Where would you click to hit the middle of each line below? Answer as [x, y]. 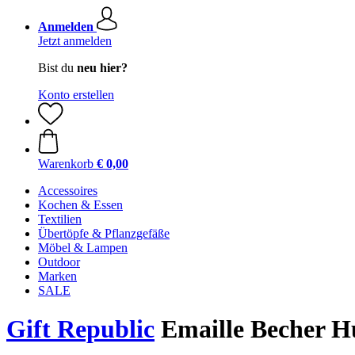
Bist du [57, 68]
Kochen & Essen [80, 205]
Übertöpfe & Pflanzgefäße [104, 233]
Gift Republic [80, 329]
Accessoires [68, 191]
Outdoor [59, 262]
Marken [57, 276]
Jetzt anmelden [75, 41]
